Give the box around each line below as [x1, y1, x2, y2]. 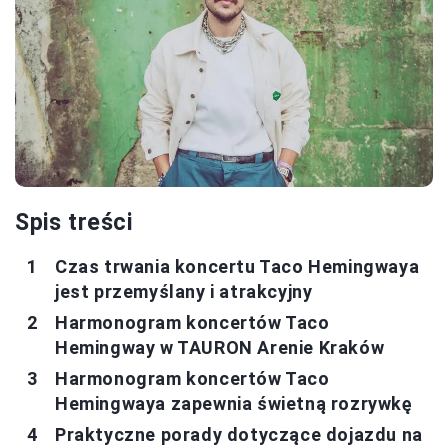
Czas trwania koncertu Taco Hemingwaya [55, 255, 420, 277]
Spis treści [15, 208, 133, 236]
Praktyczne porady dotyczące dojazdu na [55, 423, 423, 445]
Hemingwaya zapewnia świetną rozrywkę [55, 392, 413, 414]
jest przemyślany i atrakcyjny [55, 280, 313, 302]
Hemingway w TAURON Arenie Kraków [55, 336, 385, 358]
